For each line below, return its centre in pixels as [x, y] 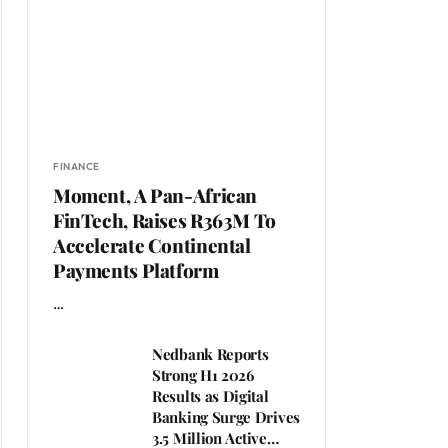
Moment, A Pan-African [155, 195]
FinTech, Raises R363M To [164, 220]
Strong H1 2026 [203, 375]
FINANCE [76, 167]
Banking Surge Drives [226, 417]
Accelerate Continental [152, 245]
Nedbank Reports [210, 354]
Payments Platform [136, 270]
